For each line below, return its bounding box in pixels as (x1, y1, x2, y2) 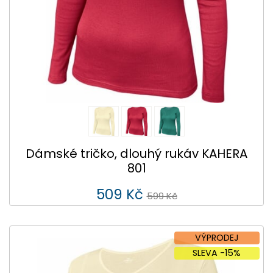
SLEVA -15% (193, 246, 241, 259)
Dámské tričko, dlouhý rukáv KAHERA (26, 145, 247, 163)
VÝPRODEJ (194, 231, 239, 244)
